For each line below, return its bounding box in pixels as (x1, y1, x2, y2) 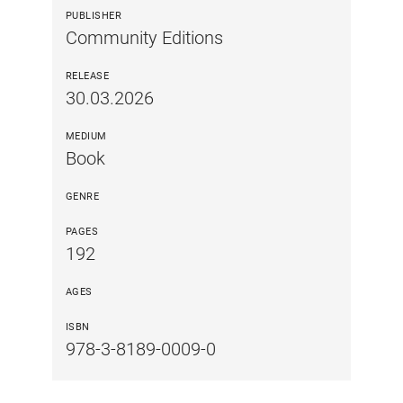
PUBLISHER (65, 9, 122, 22)
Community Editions (65, 26, 223, 49)
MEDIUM (65, 130, 107, 142)
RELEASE (65, 69, 110, 82)
